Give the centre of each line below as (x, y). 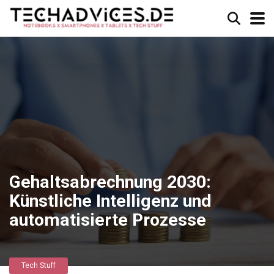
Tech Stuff (39, 265)
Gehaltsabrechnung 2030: (110, 182)
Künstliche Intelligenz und (110, 201)
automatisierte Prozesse (108, 220)
